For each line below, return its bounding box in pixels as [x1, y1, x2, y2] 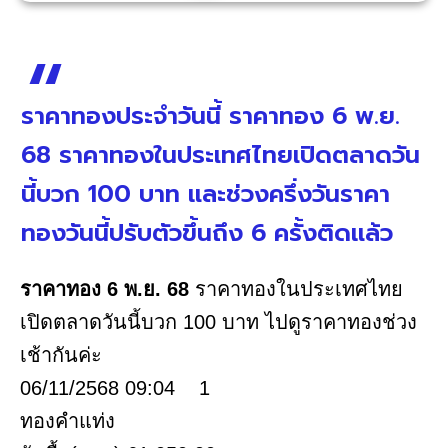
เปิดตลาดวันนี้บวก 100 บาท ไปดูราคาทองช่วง [20, 311, 417, 334]
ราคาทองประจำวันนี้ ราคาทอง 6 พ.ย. [21, 98, 400, 135]
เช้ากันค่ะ [20, 344, 102, 367]
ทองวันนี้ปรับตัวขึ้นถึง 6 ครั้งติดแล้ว [21, 215, 393, 252]
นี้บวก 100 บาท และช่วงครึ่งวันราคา [21, 176, 390, 213]
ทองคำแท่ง [20, 410, 115, 433]
